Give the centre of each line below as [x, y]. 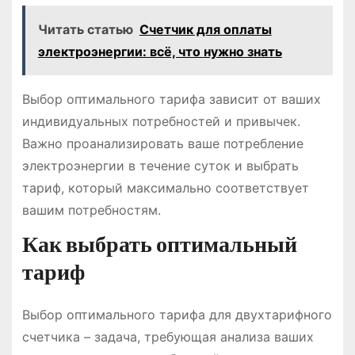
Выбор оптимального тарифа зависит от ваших [171, 99]
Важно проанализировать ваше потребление [162, 143]
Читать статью [85, 29]
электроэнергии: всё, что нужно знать [160, 51]
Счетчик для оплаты [205, 29]
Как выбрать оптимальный [159, 245]
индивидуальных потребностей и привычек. [161, 121]
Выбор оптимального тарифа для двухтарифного [177, 315]
